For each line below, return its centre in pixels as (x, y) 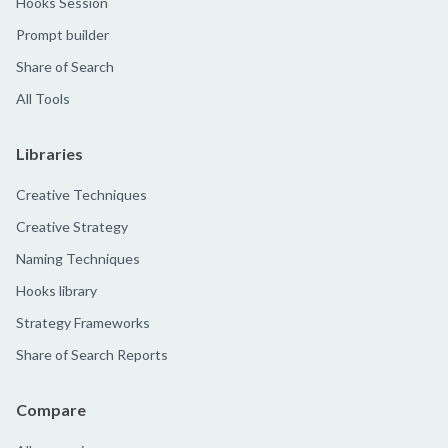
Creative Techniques (81, 195)
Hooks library (56, 291)
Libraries (49, 154)
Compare (51, 410)
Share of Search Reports (92, 355)
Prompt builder (62, 35)
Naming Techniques (78, 259)
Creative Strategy (72, 227)
